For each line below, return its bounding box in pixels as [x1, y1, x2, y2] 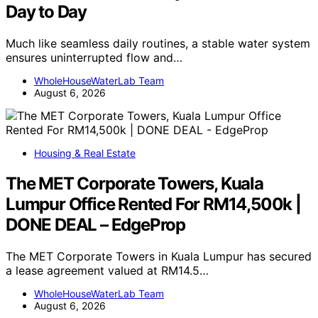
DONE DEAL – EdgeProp [6, 214, 186, 235]
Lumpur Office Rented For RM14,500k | [6, 193, 301, 214]
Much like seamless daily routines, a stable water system [6, 35, 310, 50]
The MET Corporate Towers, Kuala [6, 172, 263, 194]
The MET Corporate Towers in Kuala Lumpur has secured [6, 248, 312, 263]
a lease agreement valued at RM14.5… [6, 263, 209, 278]
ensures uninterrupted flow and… [6, 50, 182, 65]
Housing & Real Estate [34, 146, 136, 159]
